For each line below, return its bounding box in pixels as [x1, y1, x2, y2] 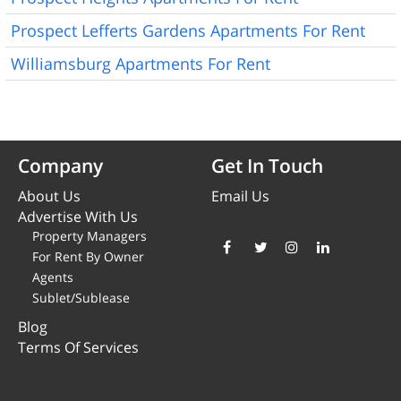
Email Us [211, 185, 269, 206]
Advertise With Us [18, 206, 138, 226]
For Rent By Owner [32, 247, 144, 265]
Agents [32, 268, 73, 286]
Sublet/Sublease [32, 288, 130, 306]
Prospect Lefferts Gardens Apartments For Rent [11, 19, 365, 41]
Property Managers [32, 226, 147, 244]
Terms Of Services [18, 337, 139, 357]
